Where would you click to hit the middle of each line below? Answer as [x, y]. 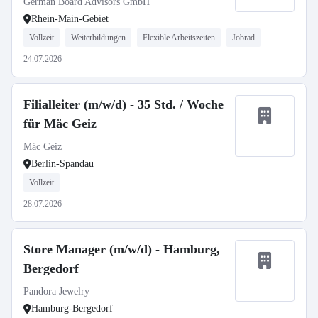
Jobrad [243, 38]
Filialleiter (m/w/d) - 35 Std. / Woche [124, 104]
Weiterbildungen [98, 38]
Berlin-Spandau [62, 164]
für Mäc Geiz [60, 124]
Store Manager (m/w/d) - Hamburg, [122, 249]
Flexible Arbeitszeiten [179, 38]
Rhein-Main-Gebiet [70, 19]
